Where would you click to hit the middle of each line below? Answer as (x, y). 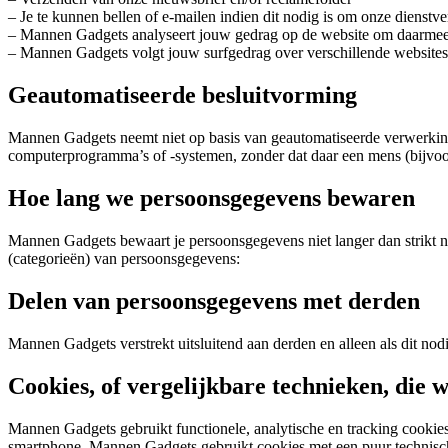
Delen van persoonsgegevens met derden (214, 300)
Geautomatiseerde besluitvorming (182, 95)
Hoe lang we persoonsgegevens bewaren (211, 197)
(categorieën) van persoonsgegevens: (124, 258)
